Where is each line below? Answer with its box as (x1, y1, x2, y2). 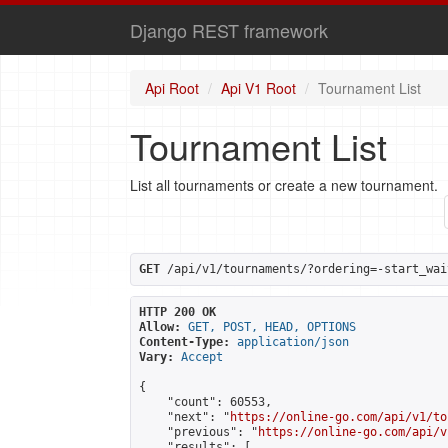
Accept (181, 350, 223, 364)
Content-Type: (139, 335, 230, 349)
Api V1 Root (221, 78, 296, 98)
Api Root (145, 78, 199, 98)
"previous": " (139, 425, 258, 439)
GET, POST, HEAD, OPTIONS (188, 320, 356, 334)
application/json (237, 335, 349, 349)
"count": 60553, (139, 395, 272, 409)
